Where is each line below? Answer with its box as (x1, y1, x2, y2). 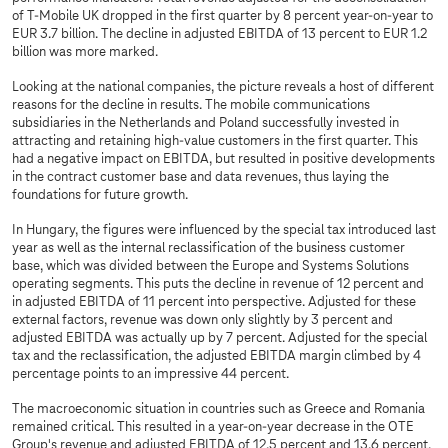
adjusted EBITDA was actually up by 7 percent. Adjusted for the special (12, 331, 427, 347)
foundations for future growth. (12, 188, 188, 204)
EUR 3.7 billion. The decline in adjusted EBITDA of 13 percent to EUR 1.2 (12, 27, 427, 43)
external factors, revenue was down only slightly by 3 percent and (12, 313, 393, 329)
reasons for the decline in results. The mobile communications (12, 98, 370, 114)
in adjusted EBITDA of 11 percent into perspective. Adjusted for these (12, 295, 416, 311)
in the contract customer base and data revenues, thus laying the (12, 170, 389, 186)
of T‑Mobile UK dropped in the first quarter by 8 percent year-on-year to (12, 9, 433, 25)
